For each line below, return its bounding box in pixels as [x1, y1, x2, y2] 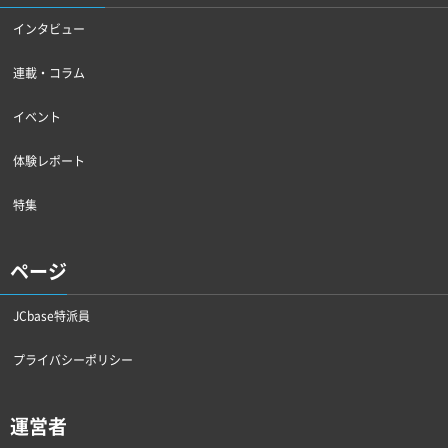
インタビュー [13, 19, 85, 38]
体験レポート [13, 151, 85, 170]
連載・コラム [13, 63, 85, 82]
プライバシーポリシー [13, 350, 133, 369]
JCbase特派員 [13, 306, 90, 325]
